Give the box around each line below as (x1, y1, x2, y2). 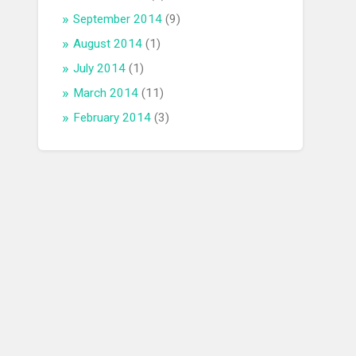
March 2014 (73, 86, 139, 101)
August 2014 (73, 37, 143, 52)
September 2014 (73, 12, 163, 27)
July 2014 (73, 61, 126, 76)
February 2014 (73, 110, 152, 126)
